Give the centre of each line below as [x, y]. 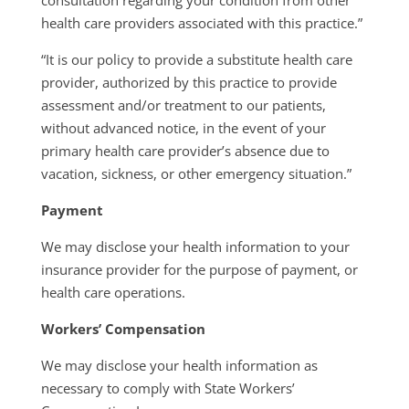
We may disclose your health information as [179, 365]
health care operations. [113, 292]
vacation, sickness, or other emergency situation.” [196, 173]
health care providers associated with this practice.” [201, 23]
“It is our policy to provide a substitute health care [196, 59]
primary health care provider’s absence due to [185, 151]
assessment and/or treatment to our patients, [183, 105]
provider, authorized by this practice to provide [189, 82]
